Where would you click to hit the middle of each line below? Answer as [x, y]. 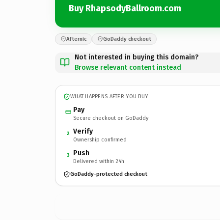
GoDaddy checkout [127, 39]
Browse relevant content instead [128, 67]
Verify [83, 131]
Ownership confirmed [100, 139]
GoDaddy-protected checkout [109, 174]
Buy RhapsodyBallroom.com [125, 8]
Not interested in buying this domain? [137, 57]
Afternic [76, 39]
